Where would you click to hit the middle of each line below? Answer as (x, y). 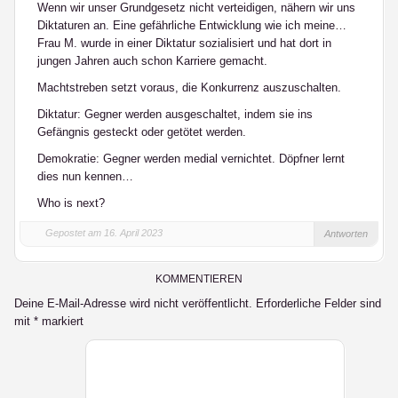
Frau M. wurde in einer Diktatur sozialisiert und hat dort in (184, 43)
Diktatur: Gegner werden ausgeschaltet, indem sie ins (175, 114)
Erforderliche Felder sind (318, 303)
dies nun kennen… (85, 176)
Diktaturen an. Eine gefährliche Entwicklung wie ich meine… (192, 25)
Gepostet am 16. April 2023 (104, 233)
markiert (61, 321)
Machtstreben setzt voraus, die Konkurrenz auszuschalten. (189, 88)
